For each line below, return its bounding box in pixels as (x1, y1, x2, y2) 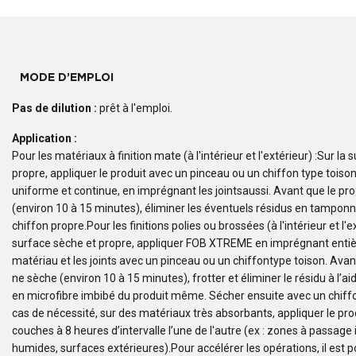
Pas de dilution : (12, 102, 99, 115)
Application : (12, 132, 77, 145)
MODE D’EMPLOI (20, 72, 114, 84)
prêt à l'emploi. (99, 102, 172, 115)
